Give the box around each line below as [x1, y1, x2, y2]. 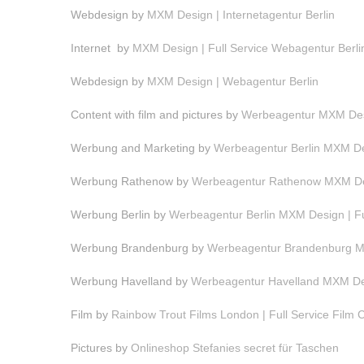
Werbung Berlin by [71, 208, 169, 221]
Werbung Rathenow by [71, 175, 192, 188]
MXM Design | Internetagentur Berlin [147, 8, 335, 21]
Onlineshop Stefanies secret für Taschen [131, 341, 339, 354]
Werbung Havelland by [71, 275, 191, 288]
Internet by [71, 41, 132, 54]
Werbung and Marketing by [71, 141, 214, 154]
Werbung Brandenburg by [71, 241, 207, 254]
